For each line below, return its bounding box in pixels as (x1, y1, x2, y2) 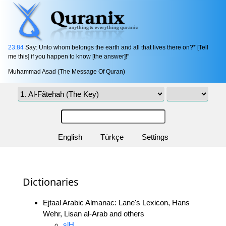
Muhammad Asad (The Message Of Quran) (8, 68, 125, 76)
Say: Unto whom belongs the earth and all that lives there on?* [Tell (24, 44, 208, 51)
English (58, 132, 82, 141)
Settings (141, 132, 168, 141)
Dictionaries (23, 175, 79, 189)
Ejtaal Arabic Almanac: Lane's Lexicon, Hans (43, 198, 190, 207)
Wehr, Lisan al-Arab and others (43, 209, 144, 218)
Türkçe (100, 132, 124, 141)
